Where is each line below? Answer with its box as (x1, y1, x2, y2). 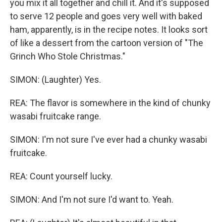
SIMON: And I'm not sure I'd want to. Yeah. (10, 194, 173, 205)
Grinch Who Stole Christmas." (10, 51, 125, 61)
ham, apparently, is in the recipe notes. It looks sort (10, 24, 208, 35)
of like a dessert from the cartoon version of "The (10, 37, 203, 48)
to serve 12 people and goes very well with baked (10, 10, 202, 21)
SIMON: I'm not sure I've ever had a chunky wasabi (10, 134, 207, 145)
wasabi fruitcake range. (10, 111, 101, 121)
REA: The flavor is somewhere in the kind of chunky (10, 97, 211, 108)
